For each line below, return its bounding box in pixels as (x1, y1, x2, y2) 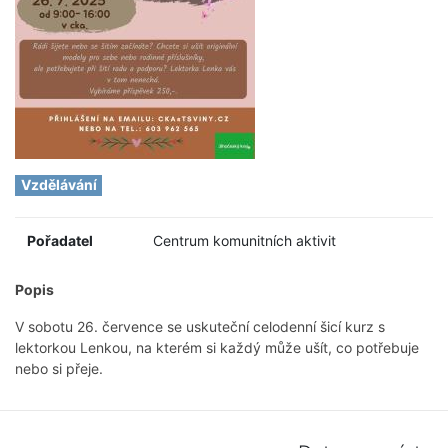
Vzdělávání (20, 176, 97, 194)
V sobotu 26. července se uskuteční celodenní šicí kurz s (15, 317, 385, 335)
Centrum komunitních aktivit (153, 231, 336, 249)
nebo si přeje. (15, 359, 103, 377)
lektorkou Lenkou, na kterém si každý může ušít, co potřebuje (15, 338, 419, 356)
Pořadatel (27, 231, 93, 249)
